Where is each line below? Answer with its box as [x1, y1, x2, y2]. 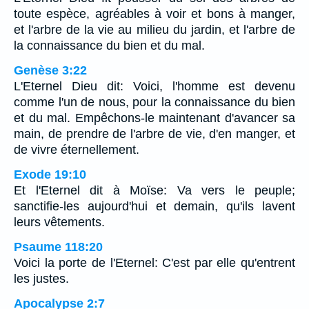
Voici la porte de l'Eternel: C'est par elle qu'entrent [14, 256, 295, 270]
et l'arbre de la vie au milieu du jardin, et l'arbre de [14, 23, 295, 37]
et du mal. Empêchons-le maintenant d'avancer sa [14, 111, 295, 126]
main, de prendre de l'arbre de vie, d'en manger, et [14, 127, 295, 141]
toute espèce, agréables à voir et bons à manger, [14, 7, 295, 21]
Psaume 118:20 [14, 240, 103, 255]
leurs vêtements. [14, 215, 105, 230]
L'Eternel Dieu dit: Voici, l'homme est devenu [14, 79, 295, 94]
